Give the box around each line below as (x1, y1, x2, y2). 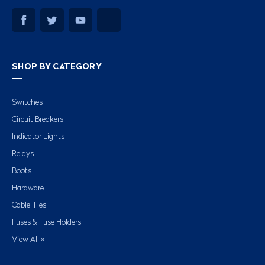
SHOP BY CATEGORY (12, 62, 102, 71)
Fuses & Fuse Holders (12, 218, 81, 227)
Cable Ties (12, 201, 46, 209)
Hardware (12, 184, 44, 192)
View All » (12, 235, 44, 244)
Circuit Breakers (12, 115, 63, 124)
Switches (12, 98, 43, 106)
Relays (12, 150, 34, 158)
